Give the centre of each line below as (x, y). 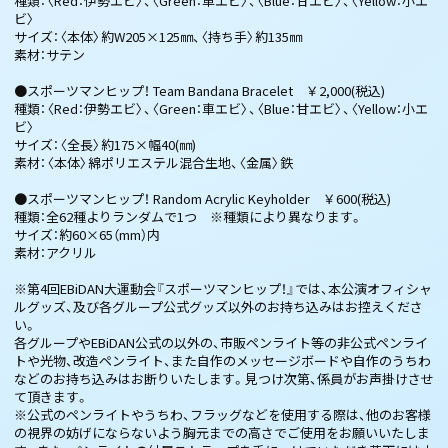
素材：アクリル (55, 252)
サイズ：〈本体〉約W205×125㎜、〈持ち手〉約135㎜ (158, 36)
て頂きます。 (51, 396)
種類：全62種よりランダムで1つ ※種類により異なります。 (188, 216)
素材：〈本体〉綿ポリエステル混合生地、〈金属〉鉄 (153, 162)
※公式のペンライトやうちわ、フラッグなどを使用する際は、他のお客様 (222, 414)
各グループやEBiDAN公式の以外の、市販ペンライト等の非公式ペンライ (221, 342)
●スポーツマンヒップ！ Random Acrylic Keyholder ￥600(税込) (202, 198)
